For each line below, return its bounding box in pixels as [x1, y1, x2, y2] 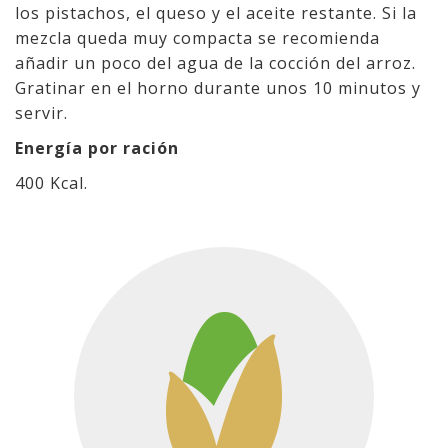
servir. [15, 102, 68, 124]
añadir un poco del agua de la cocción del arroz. [15, 52, 416, 74]
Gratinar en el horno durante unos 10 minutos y [15, 77, 421, 99]
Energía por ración [15, 137, 179, 159]
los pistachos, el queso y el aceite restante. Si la [15, 2, 417, 24]
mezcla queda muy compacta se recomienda [15, 27, 380, 49]
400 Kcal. [15, 172, 88, 194]
